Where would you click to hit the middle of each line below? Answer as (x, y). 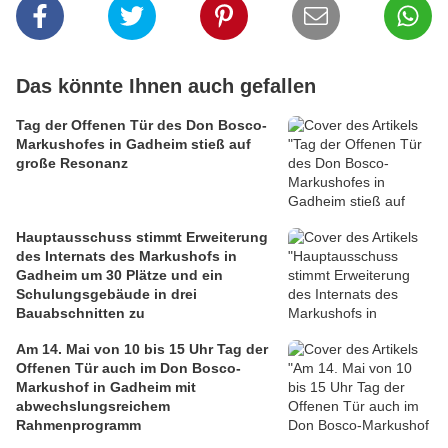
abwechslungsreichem (93, 406)
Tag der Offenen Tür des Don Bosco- (141, 125)
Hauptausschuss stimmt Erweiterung (142, 237)
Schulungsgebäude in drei (106, 294)
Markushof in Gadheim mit (106, 387)
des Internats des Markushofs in (126, 256)
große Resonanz (72, 163)
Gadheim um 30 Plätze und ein (119, 275)
